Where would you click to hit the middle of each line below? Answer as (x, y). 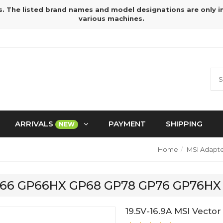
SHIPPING (184, 124)
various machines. (111, 18)
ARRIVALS (35, 124)
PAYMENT (127, 124)
